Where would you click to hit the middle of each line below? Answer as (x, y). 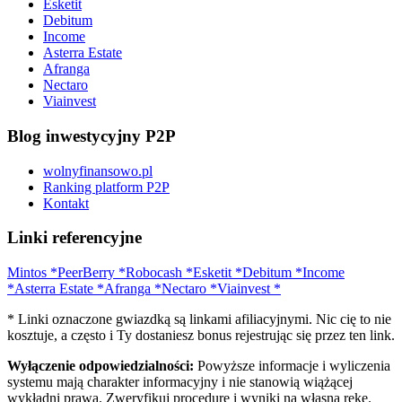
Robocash (154, 272)
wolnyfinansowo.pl (98, 170)
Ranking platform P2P (106, 187)
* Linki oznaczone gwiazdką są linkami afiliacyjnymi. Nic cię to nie (199, 319)
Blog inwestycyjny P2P (92, 135)
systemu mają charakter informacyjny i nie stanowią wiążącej (180, 381)
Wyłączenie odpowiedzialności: (100, 365)
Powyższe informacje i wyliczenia (292, 365)
